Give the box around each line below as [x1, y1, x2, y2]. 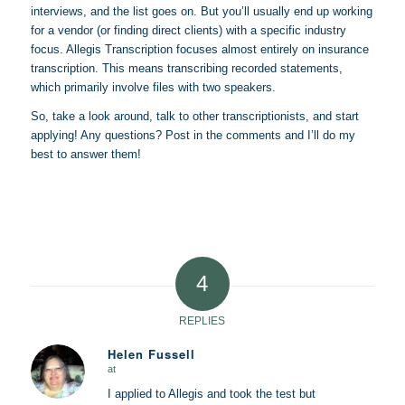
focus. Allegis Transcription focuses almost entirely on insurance [30, 42, 369, 56]
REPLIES [179, 314, 226, 327]
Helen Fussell [107, 344, 195, 363]
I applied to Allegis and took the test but [107, 386, 316, 400]
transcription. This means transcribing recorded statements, [30, 61, 343, 75]
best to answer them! [30, 146, 141, 161]
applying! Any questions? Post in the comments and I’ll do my [30, 127, 355, 142]
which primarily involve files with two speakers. [30, 80, 276, 94]
